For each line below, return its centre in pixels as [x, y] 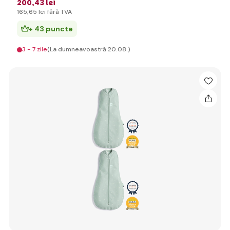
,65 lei [36, 12]
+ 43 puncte [51, 29]
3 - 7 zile [35, 49]
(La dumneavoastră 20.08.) [89, 49]
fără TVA [59, 12]
